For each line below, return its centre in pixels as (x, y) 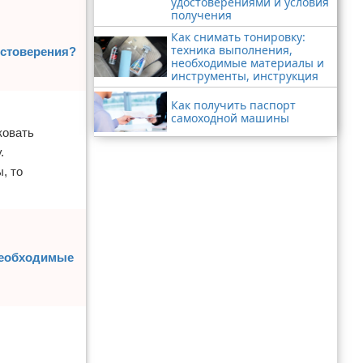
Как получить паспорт (233, 105)
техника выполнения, (232, 50)
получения (201, 15)
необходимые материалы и (248, 63)
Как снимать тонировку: (238, 37)
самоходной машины (230, 118)
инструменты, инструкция (245, 76)
